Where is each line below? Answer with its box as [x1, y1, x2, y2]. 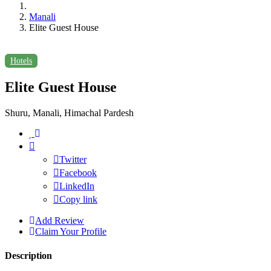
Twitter [59, 154, 87, 165]
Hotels [10, 56, 32, 65]
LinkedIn [59, 181, 94, 192]
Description [5, 250, 52, 261]
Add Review [35, 215, 84, 226]
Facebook [59, 168, 97, 178]
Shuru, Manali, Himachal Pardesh [5, 108, 134, 119]
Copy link [59, 194, 97, 205]
